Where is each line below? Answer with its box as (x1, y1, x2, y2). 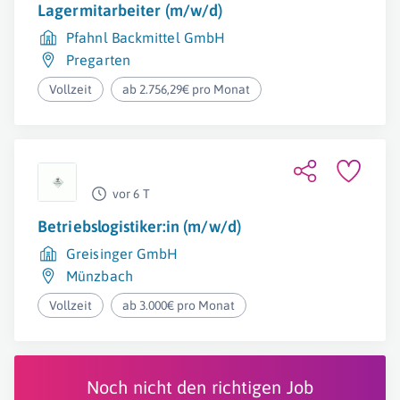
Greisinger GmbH (66, 246, 179, 262)
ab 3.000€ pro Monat (122, 298, 236, 312)
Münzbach (66, 268, 133, 284)
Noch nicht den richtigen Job (87, 377, 313, 397)
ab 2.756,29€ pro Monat (122, 82, 251, 96)
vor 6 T (112, 187, 150, 201)
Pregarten (66, 52, 130, 68)
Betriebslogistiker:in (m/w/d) (37, 217, 241, 236)
